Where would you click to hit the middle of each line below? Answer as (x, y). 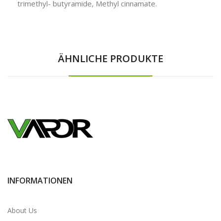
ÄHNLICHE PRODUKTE (110, 58)
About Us (22, 210)
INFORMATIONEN (40, 180)
